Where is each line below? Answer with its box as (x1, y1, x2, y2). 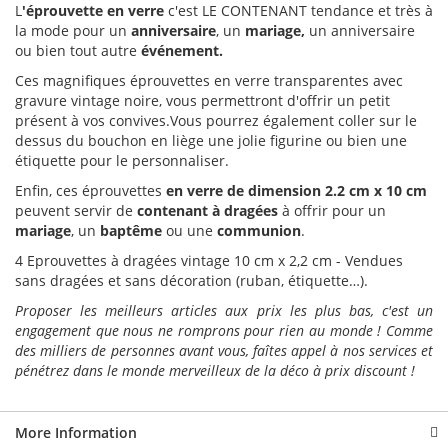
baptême (100, 221, 162, 241)
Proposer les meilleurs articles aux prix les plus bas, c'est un (15, 301, 433, 321)
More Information (15, 423, 137, 443)
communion (217, 221, 301, 241)
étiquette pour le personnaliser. (15, 151, 229, 171)
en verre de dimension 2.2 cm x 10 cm (166, 181, 427, 201)
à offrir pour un (278, 201, 386, 221)
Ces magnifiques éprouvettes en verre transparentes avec (15, 71, 403, 91)
